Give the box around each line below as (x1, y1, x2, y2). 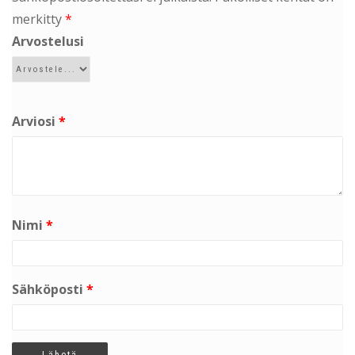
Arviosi (12, 112, 59, 130)
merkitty (12, 10, 65, 28)
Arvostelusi (12, 32, 84, 50)
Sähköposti (12, 280, 86, 298)
